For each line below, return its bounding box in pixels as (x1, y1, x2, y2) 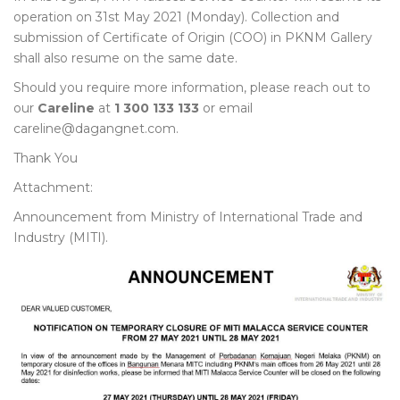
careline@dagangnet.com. (13, 121, 179, 137)
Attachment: (13, 179, 93, 196)
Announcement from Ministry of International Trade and (13, 209, 362, 225)
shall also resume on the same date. (13, 50, 237, 66)
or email (199, 100, 253, 116)
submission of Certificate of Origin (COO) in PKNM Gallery (13, 29, 372, 46)
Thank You (13, 150, 78, 166)
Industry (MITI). (13, 229, 108, 246)
